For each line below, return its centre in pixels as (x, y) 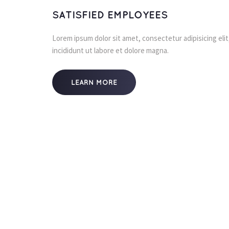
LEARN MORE (94, 83)
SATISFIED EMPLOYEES (110, 15)
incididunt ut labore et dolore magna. (110, 50)
